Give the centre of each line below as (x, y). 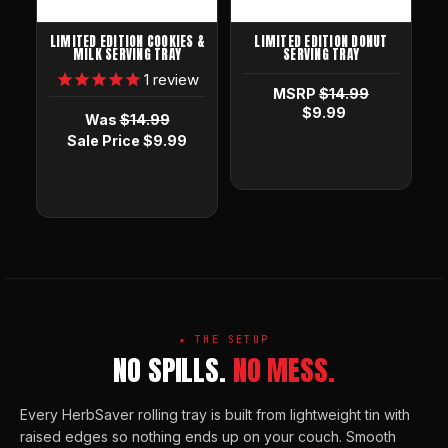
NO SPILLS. (173, 369)
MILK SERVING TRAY (127, 54)
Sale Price (105, 140)
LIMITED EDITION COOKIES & (127, 41)
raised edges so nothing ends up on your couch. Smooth (208, 436)
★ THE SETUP (224, 339)
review (173, 79)
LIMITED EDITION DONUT (321, 41)
